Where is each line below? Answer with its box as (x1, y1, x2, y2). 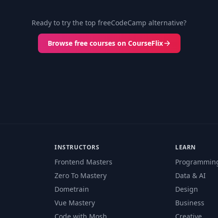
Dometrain (54, 184, 89, 194)
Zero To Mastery (54, 171, 107, 180)
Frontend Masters (54, 157, 112, 166)
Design (175, 184, 198, 194)
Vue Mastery (54, 198, 95, 207)
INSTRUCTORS (54, 143, 100, 151)
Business (175, 198, 204, 207)
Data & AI (175, 171, 206, 180)
